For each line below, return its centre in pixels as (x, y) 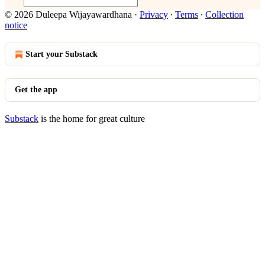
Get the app (36, 90)
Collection (224, 14)
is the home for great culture (92, 119)
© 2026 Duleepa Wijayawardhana (68, 14)
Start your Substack (62, 54)
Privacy (154, 14)
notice (16, 25)
